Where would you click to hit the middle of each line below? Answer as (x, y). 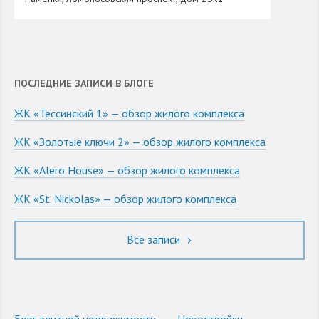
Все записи (155, 240)
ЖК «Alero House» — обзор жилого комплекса (127, 171)
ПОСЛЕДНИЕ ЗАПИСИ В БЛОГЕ (84, 84)
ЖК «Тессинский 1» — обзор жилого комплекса (129, 114)
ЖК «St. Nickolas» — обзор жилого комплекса (125, 199)
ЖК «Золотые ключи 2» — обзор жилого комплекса (140, 142)
